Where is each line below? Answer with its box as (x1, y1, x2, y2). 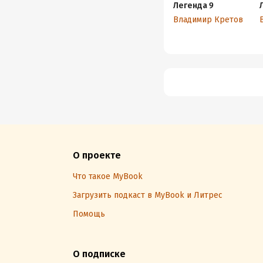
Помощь (73, 209, 105, 219)
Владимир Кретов (173, 15, 243, 25)
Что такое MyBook (73, 171, 143, 181)
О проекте (73, 150, 121, 161)
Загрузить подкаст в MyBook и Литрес (73, 190, 222, 200)
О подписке (73, 248, 126, 259)
